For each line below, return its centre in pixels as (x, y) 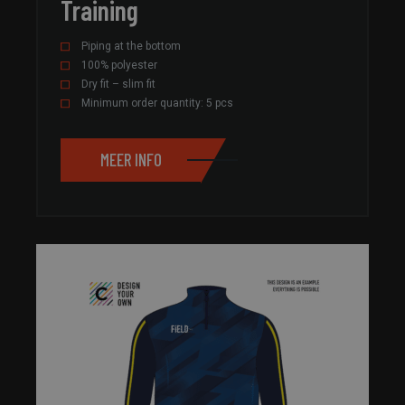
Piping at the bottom (131, 46)
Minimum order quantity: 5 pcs (157, 103)
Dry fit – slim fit (118, 84)
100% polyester (119, 65)
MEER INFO (131, 160)
